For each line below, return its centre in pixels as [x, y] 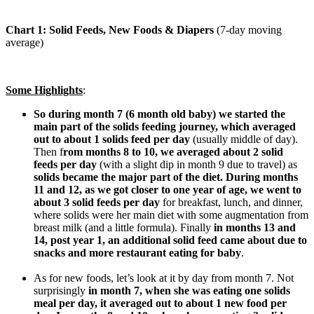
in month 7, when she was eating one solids [189, 290]
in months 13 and [255, 227]
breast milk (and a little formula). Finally [124, 227]
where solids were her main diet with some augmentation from [171, 214]
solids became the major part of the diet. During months [166, 177]
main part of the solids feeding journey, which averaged [165, 126]
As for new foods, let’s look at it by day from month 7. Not [164, 278]
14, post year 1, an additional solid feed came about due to [170, 240]
